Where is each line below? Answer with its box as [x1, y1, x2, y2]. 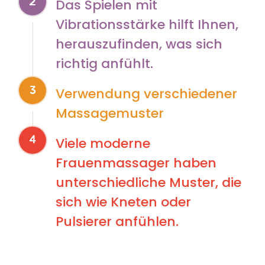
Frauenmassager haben [56, 153, 216, 172]
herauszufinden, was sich [56, 34, 222, 53]
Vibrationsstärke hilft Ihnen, [56, 15, 238, 34]
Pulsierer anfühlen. [56, 212, 179, 231]
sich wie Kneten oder [56, 192, 191, 211]
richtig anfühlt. [56, 54, 153, 73]
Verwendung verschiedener [56, 84, 237, 103]
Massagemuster [56, 104, 164, 122]
